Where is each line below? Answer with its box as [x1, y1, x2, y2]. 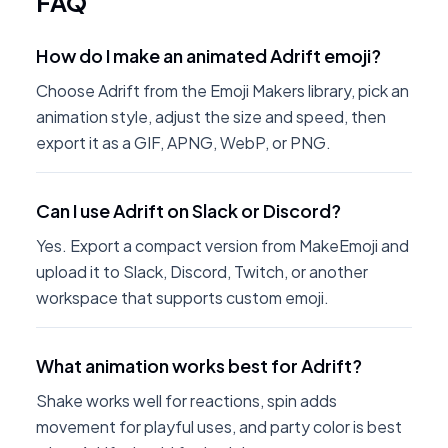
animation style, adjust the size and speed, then [36, 106, 386, 127]
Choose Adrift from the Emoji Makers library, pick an [36, 80, 409, 101]
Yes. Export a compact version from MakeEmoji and [36, 235, 409, 256]
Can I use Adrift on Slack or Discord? [36, 199, 341, 222]
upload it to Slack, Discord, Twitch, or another [36, 261, 368, 282]
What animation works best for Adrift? [36, 354, 362, 377]
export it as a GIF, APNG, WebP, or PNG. [36, 132, 331, 153]
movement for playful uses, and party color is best [36, 416, 402, 437]
